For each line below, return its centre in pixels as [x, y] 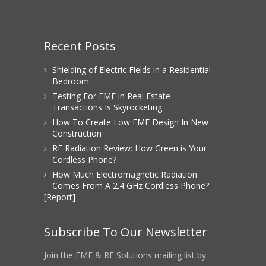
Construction [77, 134]
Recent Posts [80, 46]
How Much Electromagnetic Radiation [125, 175]
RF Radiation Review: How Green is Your [129, 148]
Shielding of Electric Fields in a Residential [132, 70]
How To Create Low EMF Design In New [130, 122]
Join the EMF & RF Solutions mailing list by [125, 255]
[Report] [60, 197]
